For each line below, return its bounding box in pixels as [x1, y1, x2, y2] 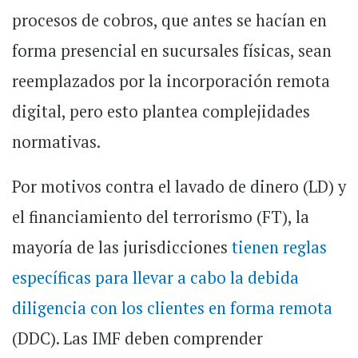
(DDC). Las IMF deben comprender [12, 328, 263, 350]
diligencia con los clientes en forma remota [12, 297, 332, 320]
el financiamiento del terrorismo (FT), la [12, 206, 309, 229]
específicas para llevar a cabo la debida [12, 267, 299, 289]
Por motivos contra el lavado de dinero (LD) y [12, 176, 346, 198]
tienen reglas [228, 237, 327, 259]
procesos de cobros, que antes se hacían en [12, 10, 327, 32]
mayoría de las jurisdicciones [12, 237, 228, 259]
